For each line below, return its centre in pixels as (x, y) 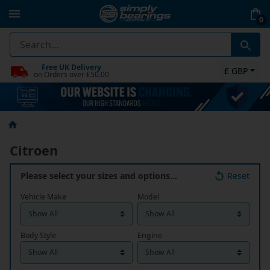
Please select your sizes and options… (99, 176)
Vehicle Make (43, 197)
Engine (150, 236)
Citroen (34, 151)
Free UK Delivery (71, 67)
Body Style (38, 236)
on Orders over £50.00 (71, 74)
